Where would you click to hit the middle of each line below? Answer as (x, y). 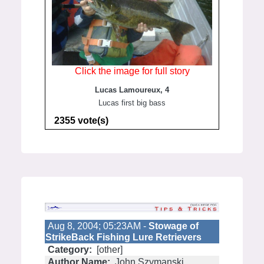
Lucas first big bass (132, 103)
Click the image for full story (132, 71)
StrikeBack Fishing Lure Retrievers (123, 237)
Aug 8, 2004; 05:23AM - (98, 226)
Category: (70, 250)
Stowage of (174, 226)
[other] (108, 250)
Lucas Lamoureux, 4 (132, 90)
